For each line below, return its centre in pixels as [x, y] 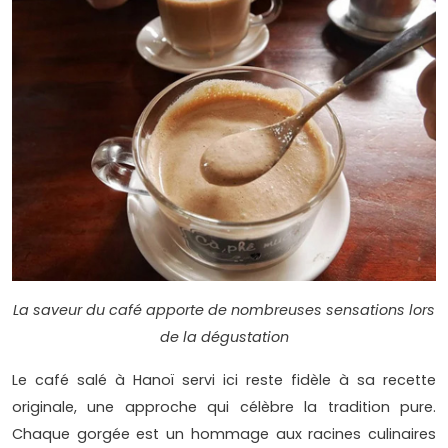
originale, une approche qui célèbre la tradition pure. [224, 407]
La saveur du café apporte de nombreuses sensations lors [224, 310]
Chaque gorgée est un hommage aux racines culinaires [224, 434]
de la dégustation [224, 337]
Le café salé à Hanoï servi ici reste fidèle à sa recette [224, 380]
